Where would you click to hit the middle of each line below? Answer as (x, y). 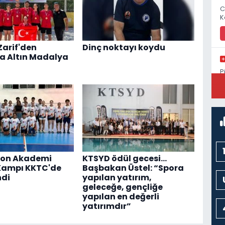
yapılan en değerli (121, 196)
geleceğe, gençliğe (122, 187)
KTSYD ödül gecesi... (124, 158)
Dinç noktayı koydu (124, 48)
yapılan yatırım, (117, 177)
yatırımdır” (106, 206)
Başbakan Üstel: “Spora (133, 168)
